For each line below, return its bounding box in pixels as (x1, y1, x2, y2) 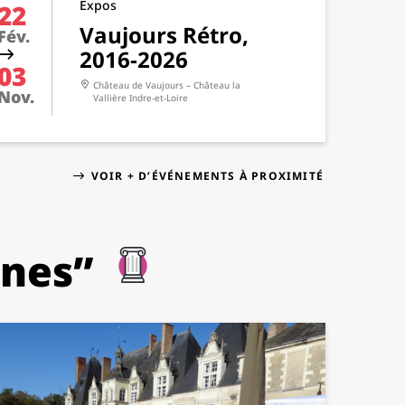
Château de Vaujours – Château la (93, 79, 240, 91)
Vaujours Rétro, (80, 20, 249, 50)
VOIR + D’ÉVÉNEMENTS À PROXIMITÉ (90, 168, 324, 184)
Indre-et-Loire (129, 91, 188, 104)
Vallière (93, 91, 129, 104)
